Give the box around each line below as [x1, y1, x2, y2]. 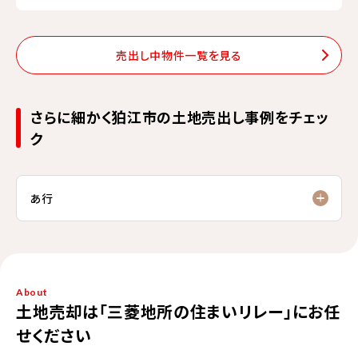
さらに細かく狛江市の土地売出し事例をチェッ [30, 106, 329, 127]
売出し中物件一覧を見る [116, 46, 242, 63]
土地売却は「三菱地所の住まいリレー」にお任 [16, 300, 340, 323]
